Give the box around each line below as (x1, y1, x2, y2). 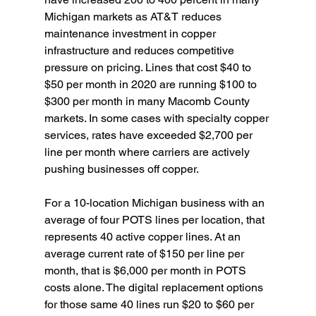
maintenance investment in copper (44, 27, 219, 41)
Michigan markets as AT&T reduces (44, 10, 224, 24)
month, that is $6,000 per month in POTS (44, 264, 249, 278)
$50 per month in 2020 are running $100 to (44, 78, 260, 92)
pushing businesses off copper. (44, 162, 199, 176)
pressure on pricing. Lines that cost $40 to (44, 61, 254, 75)
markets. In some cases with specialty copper (44, 111, 272, 126)
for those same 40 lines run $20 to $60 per (44, 298, 257, 312)
